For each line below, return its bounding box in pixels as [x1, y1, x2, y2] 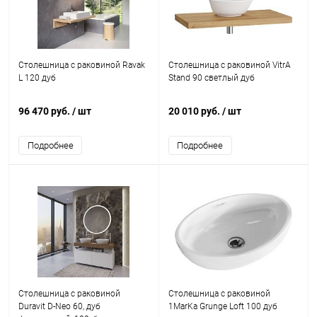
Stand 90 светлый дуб [168, 73, 255, 83]
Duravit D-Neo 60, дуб [18, 301, 100, 311]
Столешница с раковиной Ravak [18, 60, 145, 70]
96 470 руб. [18, 105, 72, 117]
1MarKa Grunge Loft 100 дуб [168, 301, 277, 311]
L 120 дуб [18, 73, 56, 83]
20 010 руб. [168, 105, 222, 117]
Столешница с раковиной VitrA [168, 60, 291, 70]
